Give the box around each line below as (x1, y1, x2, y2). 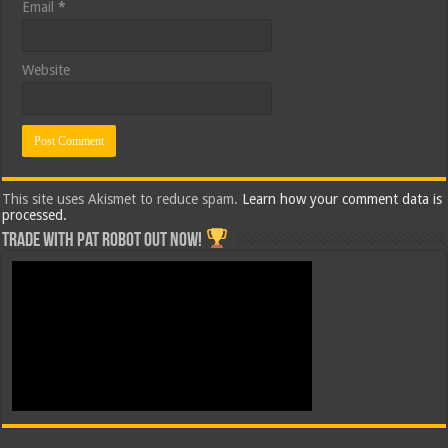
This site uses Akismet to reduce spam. (2, 191, 243, 208)
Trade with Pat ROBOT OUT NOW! (2, 231, 206, 252)
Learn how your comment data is (242, 191, 443, 208)
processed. (2, 207, 68, 224)
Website (22, 62, 71, 79)
